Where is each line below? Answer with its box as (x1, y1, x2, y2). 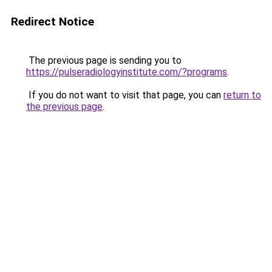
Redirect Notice (11, 15, 94, 29)
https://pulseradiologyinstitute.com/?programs (26, 66, 227, 78)
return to (223, 89, 261, 101)
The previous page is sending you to (26, 55, 182, 66)
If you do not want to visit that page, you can (26, 89, 223, 101)
